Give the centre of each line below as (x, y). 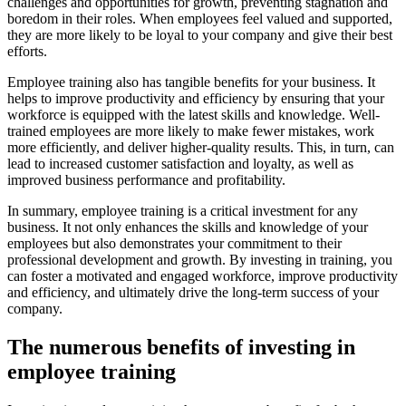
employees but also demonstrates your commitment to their (174, 244)
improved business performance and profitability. (146, 180)
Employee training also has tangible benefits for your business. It (191, 82)
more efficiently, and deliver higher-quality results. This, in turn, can (201, 148)
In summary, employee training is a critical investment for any (183, 211)
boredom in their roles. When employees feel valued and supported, (200, 19)
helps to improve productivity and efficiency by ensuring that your (196, 99)
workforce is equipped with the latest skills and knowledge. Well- (193, 115)
